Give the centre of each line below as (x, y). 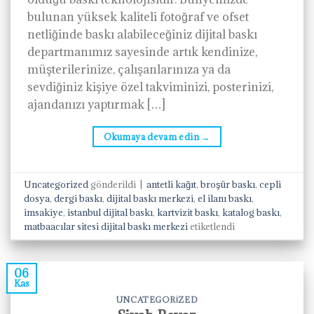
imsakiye (44, 213)
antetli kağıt (172, 185)
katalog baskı (251, 213)
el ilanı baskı (225, 199)
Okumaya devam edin (153, 137)
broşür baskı (228, 185)
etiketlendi (212, 227)
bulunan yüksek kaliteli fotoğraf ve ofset (138, 17)
